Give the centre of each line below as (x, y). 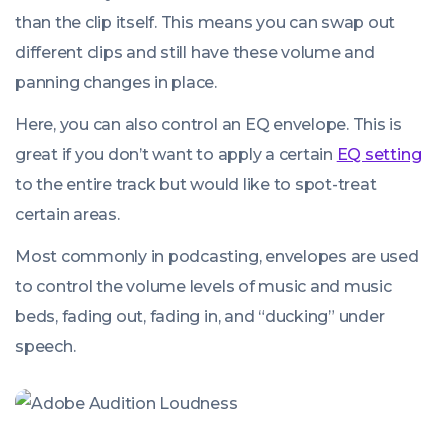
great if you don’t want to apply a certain (176, 155)
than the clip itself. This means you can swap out (205, 23)
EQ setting (379, 155)
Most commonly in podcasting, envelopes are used (217, 257)
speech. (45, 347)
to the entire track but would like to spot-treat (196, 185)
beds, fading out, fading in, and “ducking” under (200, 317)
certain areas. (67, 215)
